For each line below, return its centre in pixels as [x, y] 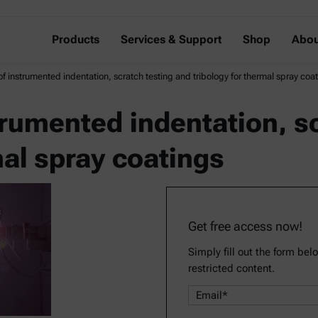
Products [76, 39]
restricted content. [231, 268]
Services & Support [171, 39]
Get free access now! [245, 226]
